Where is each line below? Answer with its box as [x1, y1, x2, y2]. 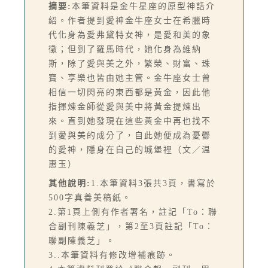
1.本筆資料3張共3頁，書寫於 [91, 178, 216, 188]
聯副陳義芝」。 [48, 236, 115, 245]
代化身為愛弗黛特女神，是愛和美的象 [48, 30, 211, 39]
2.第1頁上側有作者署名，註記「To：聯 [48, 207, 218, 217]
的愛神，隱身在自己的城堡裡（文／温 [48, 145, 211, 154]
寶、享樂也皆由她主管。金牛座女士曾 [48, 73, 211, 83]
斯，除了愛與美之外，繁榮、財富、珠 [48, 59, 211, 68]
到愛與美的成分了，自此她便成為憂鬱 [48, 130, 211, 140]
